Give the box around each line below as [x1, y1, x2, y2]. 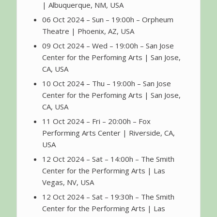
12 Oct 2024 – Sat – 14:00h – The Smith [42, 154, 174, 164]
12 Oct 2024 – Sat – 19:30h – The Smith [42, 192, 174, 202]
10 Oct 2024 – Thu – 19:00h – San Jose [42, 78, 171, 89]
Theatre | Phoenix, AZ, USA [42, 26, 134, 36]
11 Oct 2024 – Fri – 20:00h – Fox [42, 116, 151, 126]
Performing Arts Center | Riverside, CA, [42, 128, 175, 138]
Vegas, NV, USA [42, 177, 94, 187]
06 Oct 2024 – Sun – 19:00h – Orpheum [42, 15, 173, 25]
